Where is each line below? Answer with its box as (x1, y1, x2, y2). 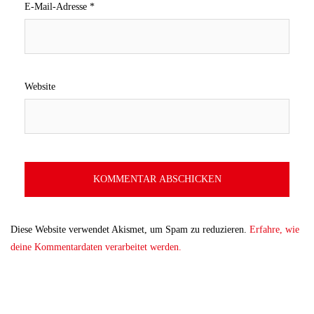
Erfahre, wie (250, 224, 299, 235)
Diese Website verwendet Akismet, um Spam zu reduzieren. (11, 224, 250, 235)
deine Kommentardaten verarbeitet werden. (11, 241, 182, 252)
